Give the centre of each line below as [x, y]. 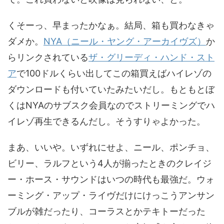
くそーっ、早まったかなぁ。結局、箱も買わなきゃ [111, 25]
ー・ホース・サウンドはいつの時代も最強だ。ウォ [111, 179]
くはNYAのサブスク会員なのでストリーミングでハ [111, 105]
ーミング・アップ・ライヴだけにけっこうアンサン [111, 195]
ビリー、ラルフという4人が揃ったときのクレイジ [109, 163]
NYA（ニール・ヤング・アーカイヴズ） [125, 41]
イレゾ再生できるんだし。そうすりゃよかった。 [106, 121]
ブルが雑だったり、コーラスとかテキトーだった [106, 211]
